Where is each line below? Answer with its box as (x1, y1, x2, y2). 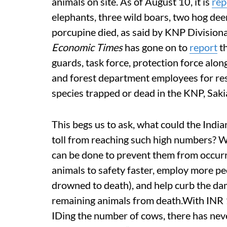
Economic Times (52, 41, 123, 53)
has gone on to (123, 41, 190, 53)
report (190, 41, 217, 53)
